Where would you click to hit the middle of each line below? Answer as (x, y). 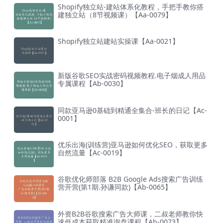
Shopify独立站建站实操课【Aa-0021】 (118, 41)
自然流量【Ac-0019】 (92, 152)
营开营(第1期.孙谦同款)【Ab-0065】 (115, 187)
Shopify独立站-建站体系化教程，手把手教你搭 (131, 6)
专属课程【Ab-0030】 (92, 84)
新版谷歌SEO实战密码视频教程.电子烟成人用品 (132, 76)
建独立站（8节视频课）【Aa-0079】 (115, 14)
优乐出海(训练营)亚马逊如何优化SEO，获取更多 (133, 144)
